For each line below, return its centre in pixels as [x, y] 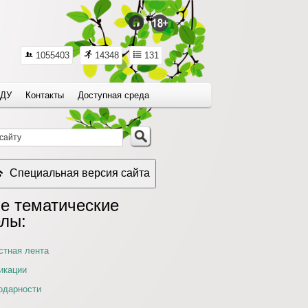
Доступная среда [113, 95]
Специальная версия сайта [80, 173]
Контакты [45, 95]
